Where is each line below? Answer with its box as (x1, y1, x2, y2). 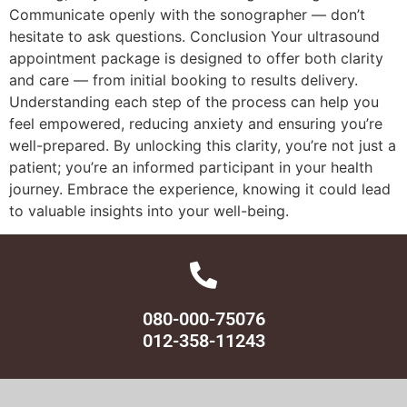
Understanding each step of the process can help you (9, 93, 379, 111)
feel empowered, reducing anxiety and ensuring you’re (9, 114, 382, 133)
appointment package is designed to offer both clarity (9, 49, 383, 67)
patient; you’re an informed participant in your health (9, 158, 372, 176)
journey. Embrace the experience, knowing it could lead (9, 180, 391, 198)
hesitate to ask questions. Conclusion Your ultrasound (9, 27, 380, 45)
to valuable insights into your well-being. (9, 202, 289, 220)
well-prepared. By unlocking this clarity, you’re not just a (9, 136, 396, 154)
